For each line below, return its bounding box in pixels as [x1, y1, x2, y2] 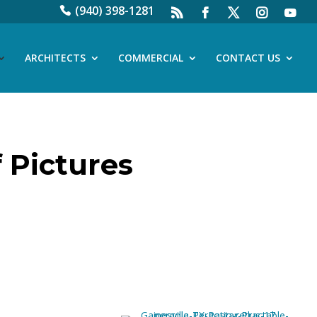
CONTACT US [216, 51, 280, 64]
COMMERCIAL [118, 51, 183, 64]
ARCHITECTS [25, 51, 86, 64]
